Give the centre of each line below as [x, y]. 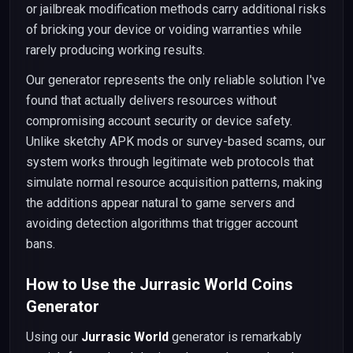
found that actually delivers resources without [151, 100]
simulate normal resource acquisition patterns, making [174, 182]
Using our [54, 337]
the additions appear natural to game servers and [160, 203]
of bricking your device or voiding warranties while [164, 30]
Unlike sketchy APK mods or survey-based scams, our [176, 141]
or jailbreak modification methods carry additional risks [176, 9]
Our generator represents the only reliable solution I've [176, 80]
